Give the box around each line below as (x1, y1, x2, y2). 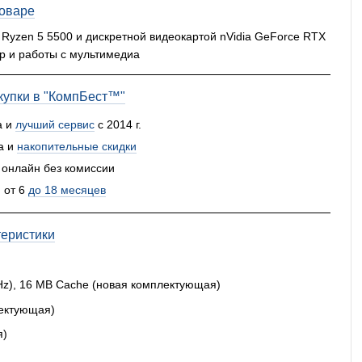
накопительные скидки (16, 139, 137, 153)
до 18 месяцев (28, 183, 107, 196)
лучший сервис (15, 117, 95, 131)
